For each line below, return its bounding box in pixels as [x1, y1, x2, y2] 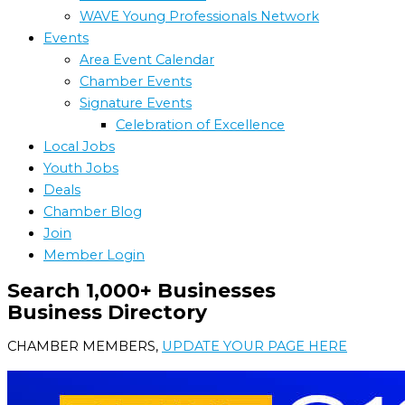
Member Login [43, 247, 145, 264]
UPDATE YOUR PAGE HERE [162, 338, 347, 355]
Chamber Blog [43, 203, 142, 221]
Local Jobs [43, 138, 115, 155]
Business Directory [7, 299, 207, 324]
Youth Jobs [43, 160, 118, 177]
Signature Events [80, 95, 192, 112]
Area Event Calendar [80, 52, 214, 69]
